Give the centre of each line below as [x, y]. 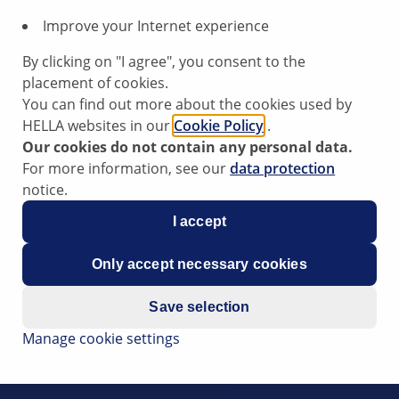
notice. [45, 189]
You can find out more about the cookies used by [187, 104]
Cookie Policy [219, 125]
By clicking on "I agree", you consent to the [164, 61]
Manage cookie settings [102, 338]
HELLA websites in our [98, 125]
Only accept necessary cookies [199, 264]
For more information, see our [126, 168]
